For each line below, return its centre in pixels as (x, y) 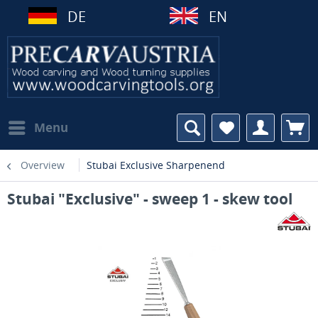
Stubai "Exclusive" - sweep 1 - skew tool (150, 199)
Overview (43, 165)
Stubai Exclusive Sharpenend (156, 165)
